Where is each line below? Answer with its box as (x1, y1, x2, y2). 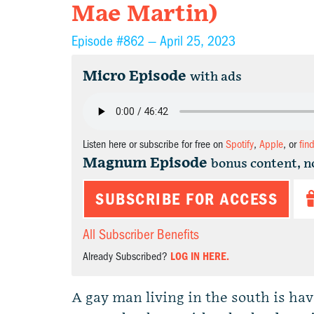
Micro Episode (83, 68, 186, 85)
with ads (190, 69, 242, 84)
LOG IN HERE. (170, 250, 229, 263)
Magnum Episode (83, 155, 207, 172)
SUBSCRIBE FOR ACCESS (95, 189, 278, 209)
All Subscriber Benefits (83, 226, 199, 243)
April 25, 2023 (160, 33, 235, 49)
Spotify (226, 138, 254, 151)
